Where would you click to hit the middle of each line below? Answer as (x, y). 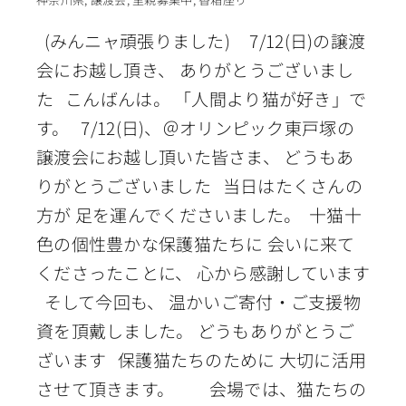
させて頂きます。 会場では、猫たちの (201, 388)
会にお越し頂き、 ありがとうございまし (195, 69)
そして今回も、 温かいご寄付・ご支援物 (198, 301)
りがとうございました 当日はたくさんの (199, 185)
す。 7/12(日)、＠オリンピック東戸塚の (195, 127)
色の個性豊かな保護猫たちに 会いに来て (195, 243)
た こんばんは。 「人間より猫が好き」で (201, 98)
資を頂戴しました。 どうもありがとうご (195, 330)
